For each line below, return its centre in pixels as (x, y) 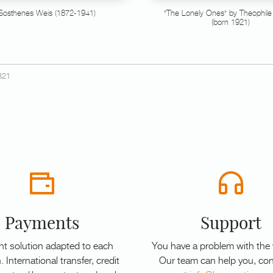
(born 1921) (231, 22)
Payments (42, 222)
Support (231, 222)
